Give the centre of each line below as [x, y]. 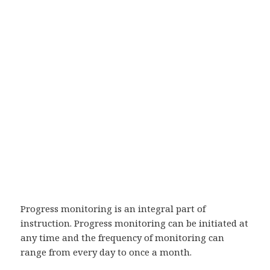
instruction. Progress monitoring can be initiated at [135, 223]
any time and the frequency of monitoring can [123, 238]
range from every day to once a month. [106, 252]
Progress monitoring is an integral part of [113, 209]
